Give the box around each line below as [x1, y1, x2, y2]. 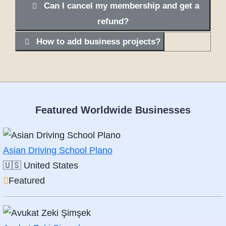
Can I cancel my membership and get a [43, 1, 199, 11]
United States [24, 160, 78, 171]
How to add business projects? [36, 37, 160, 47]
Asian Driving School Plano [3, 145, 112, 155]
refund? [97, 17, 129, 27]
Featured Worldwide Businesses [35, 104, 191, 116]
